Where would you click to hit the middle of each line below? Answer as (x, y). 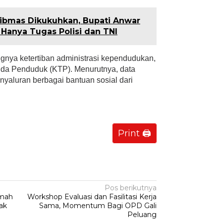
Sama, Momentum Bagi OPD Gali (98, 206)
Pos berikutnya (131, 188)
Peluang (142, 215)
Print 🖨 (135, 134)
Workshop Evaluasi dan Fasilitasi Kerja (92, 197)
